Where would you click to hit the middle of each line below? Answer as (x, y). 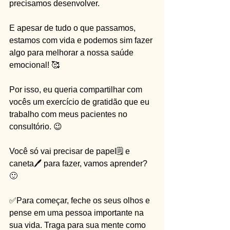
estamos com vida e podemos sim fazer (82, 40)
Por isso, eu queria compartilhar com (77, 90)
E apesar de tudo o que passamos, (73, 28)
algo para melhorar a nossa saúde (72, 53)
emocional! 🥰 (34, 65)
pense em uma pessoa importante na (78, 213)
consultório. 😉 (36, 127)
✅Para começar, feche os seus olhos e (81, 200)
